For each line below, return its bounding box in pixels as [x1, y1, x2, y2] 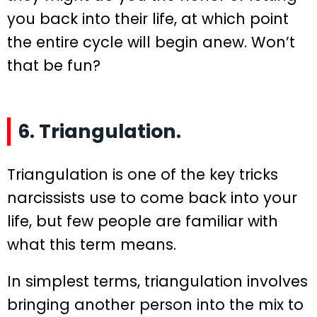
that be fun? [7, 54, 100, 76]
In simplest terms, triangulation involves [7, 271, 308, 292]
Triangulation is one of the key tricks [7, 164, 278, 185]
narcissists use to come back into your [7, 188, 297, 209]
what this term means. [7, 234, 176, 255]
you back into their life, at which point [7, 8, 289, 29]
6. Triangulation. [18, 118, 181, 145]
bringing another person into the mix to [7, 294, 304, 316]
